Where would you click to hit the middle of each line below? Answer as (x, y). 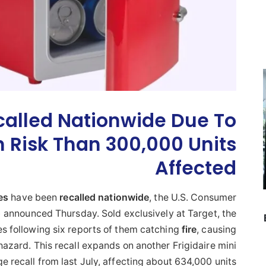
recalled (78, 197)
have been (34, 197)
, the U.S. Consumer (193, 197)
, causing (217, 229)
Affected (196, 168)
